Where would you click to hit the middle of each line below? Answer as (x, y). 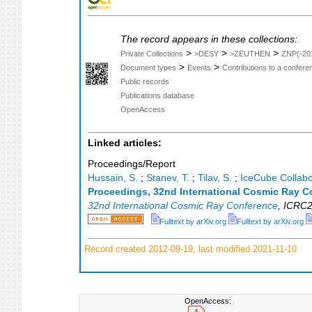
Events (199, 67)
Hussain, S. (113, 178)
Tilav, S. (215, 178)
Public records (145, 81)
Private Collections (152, 53)
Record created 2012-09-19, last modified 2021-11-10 (189, 249)
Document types (148, 67)
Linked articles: (125, 143)
